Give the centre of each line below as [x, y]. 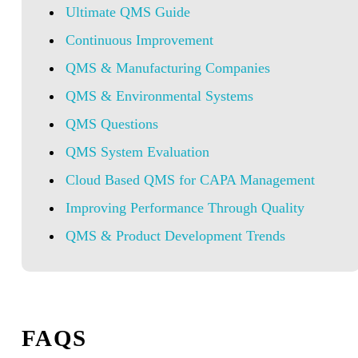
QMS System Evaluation [137, 151]
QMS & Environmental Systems [159, 95]
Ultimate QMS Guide [127, 12]
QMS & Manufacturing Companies [167, 68]
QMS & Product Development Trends [175, 235]
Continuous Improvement [139, 40]
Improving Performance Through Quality [185, 207]
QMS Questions [111, 123]
